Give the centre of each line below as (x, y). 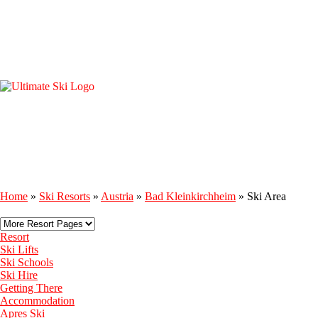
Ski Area (267, 196)
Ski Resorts (65, 196)
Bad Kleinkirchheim (190, 196)
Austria (117, 196)
